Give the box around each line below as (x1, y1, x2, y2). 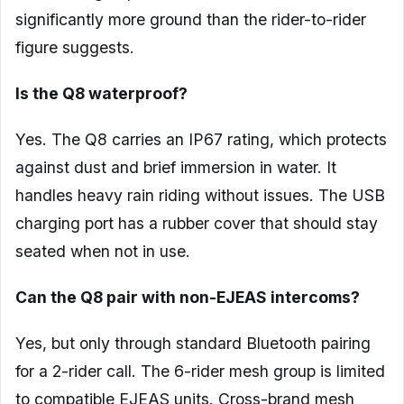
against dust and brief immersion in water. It (15, 158, 336, 178)
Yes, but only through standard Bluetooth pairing (15, 334, 371, 353)
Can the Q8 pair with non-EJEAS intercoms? (15, 288, 360, 308)
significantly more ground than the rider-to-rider (15, 10, 366, 30)
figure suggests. (15, 38, 134, 58)
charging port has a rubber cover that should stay (15, 214, 378, 234)
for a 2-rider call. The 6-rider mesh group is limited (15, 362, 385, 381)
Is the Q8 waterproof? (15, 84, 188, 104)
